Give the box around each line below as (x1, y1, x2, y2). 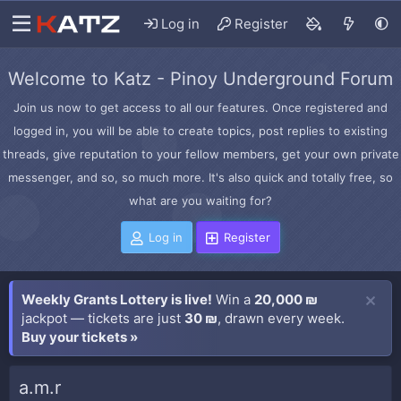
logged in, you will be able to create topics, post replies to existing (13, 124, 388, 138)
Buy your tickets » (21, 328, 138, 346)
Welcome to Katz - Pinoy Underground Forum (8, 68, 393, 90)
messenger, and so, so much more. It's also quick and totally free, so (8, 170, 393, 184)
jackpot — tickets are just (21, 310, 184, 327)
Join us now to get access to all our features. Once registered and (13, 100, 388, 115)
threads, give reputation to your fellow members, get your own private (2, 147, 399, 161)
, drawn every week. (218, 310, 345, 327)
